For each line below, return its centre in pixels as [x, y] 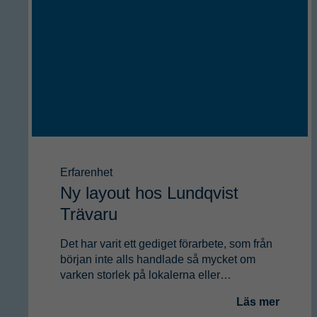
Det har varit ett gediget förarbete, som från [166, 244]
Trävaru [89, 214]
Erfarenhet [86, 172]
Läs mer [258, 302]
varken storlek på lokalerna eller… [146, 275]
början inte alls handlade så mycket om [158, 260]
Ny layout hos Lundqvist [149, 193]
